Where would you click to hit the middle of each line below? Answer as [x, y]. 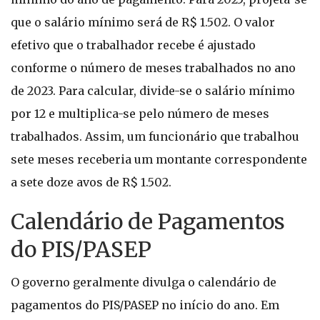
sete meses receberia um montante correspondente [159, 159]
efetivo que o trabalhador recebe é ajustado [133, 45]
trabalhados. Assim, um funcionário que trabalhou [155, 136]
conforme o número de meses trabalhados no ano [153, 68]
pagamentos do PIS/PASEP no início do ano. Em [145, 305]
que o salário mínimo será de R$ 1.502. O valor [143, 22]
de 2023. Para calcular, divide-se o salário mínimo [153, 91]
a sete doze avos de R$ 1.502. [91, 182]
